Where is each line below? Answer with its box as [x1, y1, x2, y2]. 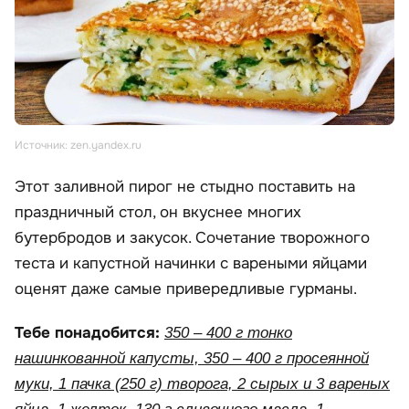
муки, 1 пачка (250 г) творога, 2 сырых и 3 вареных [15, 374, 390, 393]
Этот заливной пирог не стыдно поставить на [15, 176, 355, 196]
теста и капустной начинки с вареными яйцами [15, 253, 367, 273]
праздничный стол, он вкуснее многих [15, 202, 301, 222]
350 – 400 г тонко [164, 323, 292, 341]
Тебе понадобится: [15, 322, 160, 342]
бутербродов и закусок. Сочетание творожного [15, 227, 370, 247]
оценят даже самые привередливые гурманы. [15, 278, 357, 299]
